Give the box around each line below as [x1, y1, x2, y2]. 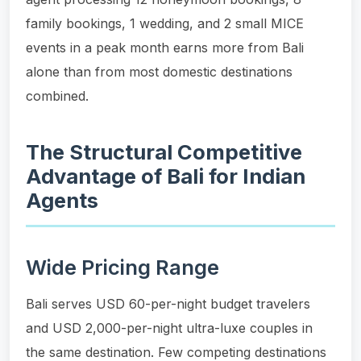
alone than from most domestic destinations [26, 63, 293, 80]
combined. [26, 87, 89, 104]
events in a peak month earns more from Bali [26, 39, 304, 56]
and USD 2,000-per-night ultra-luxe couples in [26, 319, 313, 336]
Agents [26, 187, 98, 213]
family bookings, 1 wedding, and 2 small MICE [26, 15, 304, 31]
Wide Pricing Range [26, 254, 219, 280]
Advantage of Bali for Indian [26, 163, 305, 189]
